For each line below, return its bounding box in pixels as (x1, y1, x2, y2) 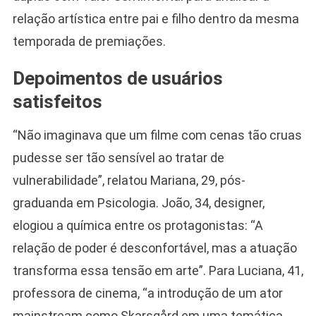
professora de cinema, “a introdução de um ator (12, 285, 283, 300)
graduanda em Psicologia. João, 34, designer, (12, 195, 265, 210)
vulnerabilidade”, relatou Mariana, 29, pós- (12, 172, 245, 188)
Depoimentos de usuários (12, 67, 223, 89)
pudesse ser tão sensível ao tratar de (12, 150, 224, 165)
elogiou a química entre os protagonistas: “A (12, 217, 263, 233)
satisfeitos (12, 90, 102, 112)
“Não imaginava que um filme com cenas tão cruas (12, 127, 302, 142)
